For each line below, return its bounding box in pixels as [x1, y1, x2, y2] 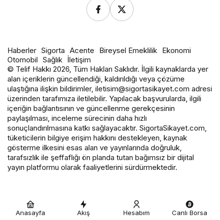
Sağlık [43, 55, 62, 65]
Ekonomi [162, 46, 191, 55]
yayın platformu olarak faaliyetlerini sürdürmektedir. [7, 163, 177, 172]
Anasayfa [16, 209, 45, 217]
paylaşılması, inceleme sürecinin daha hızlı [7, 113, 147, 123]
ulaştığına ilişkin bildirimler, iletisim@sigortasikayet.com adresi [7, 84, 212, 94]
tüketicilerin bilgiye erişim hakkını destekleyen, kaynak [7, 133, 187, 143]
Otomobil [7, 55, 38, 65]
